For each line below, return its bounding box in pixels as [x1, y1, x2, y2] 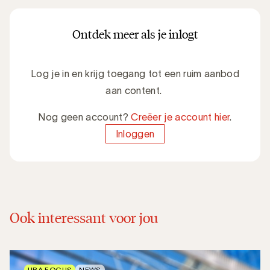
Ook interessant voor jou [10, 208, 158, 227]
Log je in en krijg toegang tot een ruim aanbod [31, 67, 239, 79]
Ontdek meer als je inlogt [72, 26, 198, 42]
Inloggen [115, 128, 155, 139]
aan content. [105, 84, 165, 96]
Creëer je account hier [131, 111, 230, 122]
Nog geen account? [38, 111, 131, 122]
